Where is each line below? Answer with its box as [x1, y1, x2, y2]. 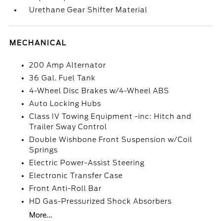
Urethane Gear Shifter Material [29, 6, 148, 14]
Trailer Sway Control [29, 123, 108, 131]
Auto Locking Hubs [29, 100, 102, 108]
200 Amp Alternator [29, 61, 107, 69]
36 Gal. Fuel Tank [29, 74, 96, 82]
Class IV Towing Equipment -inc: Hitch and [29, 112, 192, 120]
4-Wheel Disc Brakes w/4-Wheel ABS [29, 87, 170, 95]
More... [29, 211, 53, 219]
